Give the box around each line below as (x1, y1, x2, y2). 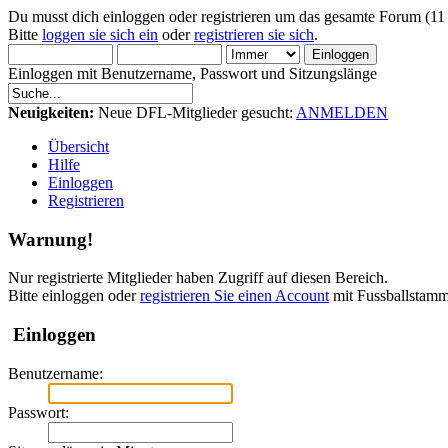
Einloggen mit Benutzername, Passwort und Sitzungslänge (8, 65, 377, 82)
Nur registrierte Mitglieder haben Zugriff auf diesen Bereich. (8, 269, 388, 287)
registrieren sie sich (194, 26, 314, 43)
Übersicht (48, 138, 109, 155)
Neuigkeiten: (8, 104, 94, 121)
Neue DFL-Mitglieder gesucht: (94, 104, 296, 121)
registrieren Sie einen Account (140, 287, 329, 305)
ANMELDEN (296, 104, 388, 121)
